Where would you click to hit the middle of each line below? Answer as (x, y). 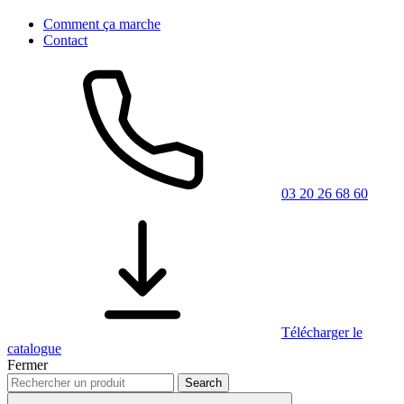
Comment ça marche (102, 24)
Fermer (28, 365)
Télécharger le (322, 332)
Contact (65, 40)
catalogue (34, 349)
